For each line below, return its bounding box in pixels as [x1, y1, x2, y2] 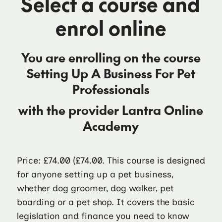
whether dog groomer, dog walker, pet [16, 183, 174, 194]
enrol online [55, 14, 166, 41]
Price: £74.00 [16, 155, 70, 166]
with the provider [18, 101, 122, 118]
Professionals [72, 80, 150, 98]
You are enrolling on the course [21, 49, 201, 66]
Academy [83, 117, 139, 134]
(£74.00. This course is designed [70, 155, 205, 166]
